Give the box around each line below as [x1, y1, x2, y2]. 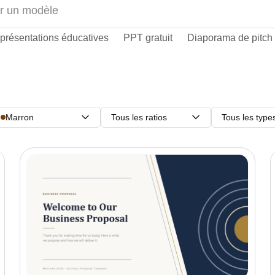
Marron [6, 112, 34, 122]
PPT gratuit [123, 33, 172, 43]
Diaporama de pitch [187, 33, 273, 43]
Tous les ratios [111, 112, 167, 122]
